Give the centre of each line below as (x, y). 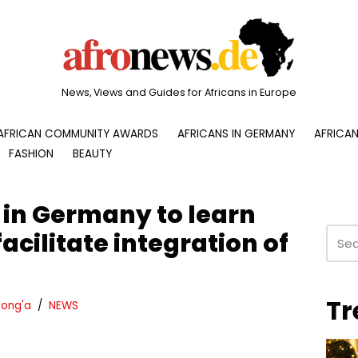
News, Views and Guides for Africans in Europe (179, 92)
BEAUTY (92, 153)
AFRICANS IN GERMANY (236, 133)
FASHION (31, 153)
